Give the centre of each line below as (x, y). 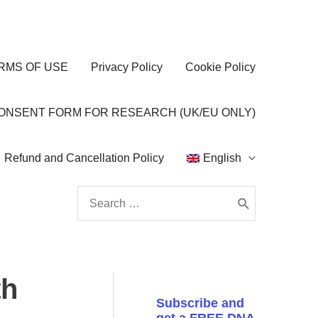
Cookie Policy (220, 67)
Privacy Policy (127, 67)
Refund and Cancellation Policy (84, 158)
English (222, 158)
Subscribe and (200, 303)
